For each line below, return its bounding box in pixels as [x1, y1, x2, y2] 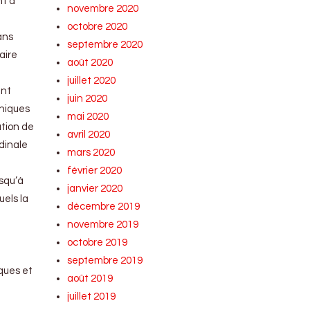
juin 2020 [67, 93, 108, 104]
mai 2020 [67, 111, 109, 122]
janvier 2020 [67, 183, 123, 194]
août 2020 [67, 57, 113, 68]
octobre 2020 [67, 21, 128, 32]
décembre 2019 [67, 201, 140, 212]
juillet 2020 [67, 75, 116, 86]
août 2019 [67, 273, 113, 284]
